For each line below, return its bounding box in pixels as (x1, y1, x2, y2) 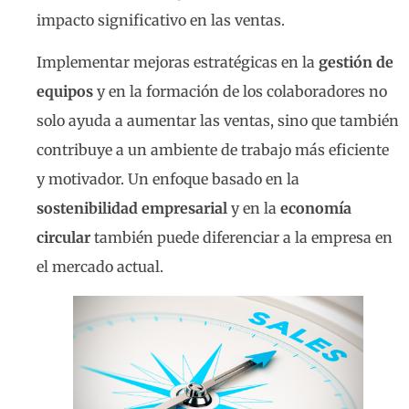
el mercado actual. (37, 257, 163, 277)
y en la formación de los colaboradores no (93, 82, 387, 101)
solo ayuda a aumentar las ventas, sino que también (37, 111, 399, 131)
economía (280, 199, 351, 218)
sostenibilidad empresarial (37, 199, 227, 218)
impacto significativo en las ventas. (37, 10, 285, 29)
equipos (37, 82, 93, 101)
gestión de (319, 53, 393, 72)
